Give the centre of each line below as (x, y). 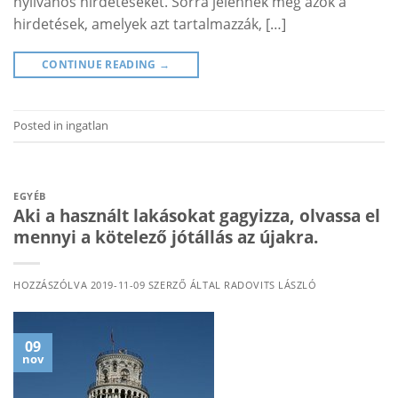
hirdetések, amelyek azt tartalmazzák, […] (150, 24)
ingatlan (87, 125)
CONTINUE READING (101, 64)
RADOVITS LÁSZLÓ (271, 285)
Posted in (40, 125)
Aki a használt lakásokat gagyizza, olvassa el (197, 216)
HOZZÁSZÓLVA (52, 285)
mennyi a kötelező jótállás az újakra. (166, 237)
